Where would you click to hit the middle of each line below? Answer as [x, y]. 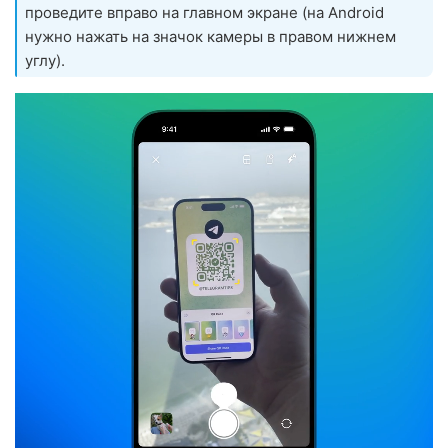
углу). [45, 60]
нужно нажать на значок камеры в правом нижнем [210, 36]
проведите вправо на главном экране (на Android [204, 12]
